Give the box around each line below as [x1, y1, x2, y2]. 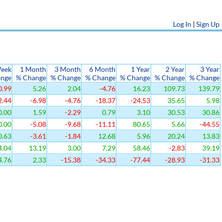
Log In [173, 20, 191, 28]
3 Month [55, 65, 81, 73]
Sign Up [196, 20, 220, 28]
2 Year [166, 65, 185, 73]
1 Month [20, 65, 46, 73]
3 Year [200, 65, 220, 73]
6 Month [89, 65, 115, 73]
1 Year [131, 65, 150, 73]
